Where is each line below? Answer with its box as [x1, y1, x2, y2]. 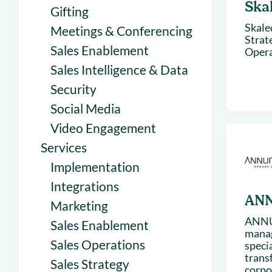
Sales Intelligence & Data [50, 62, 188, 77]
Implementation [50, 159, 140, 174]
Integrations [50, 178, 119, 194]
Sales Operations [50, 237, 145, 252]
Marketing [50, 198, 108, 213]
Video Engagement [50, 120, 156, 135]
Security [50, 81, 97, 97]
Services [41, 140, 87, 155]
